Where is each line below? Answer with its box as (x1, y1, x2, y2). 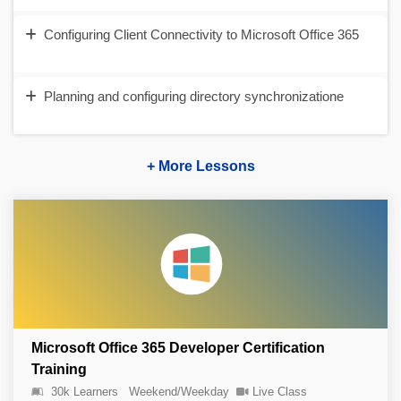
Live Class (252, 385, 307, 398)
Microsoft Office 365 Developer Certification (31, 340, 325, 355)
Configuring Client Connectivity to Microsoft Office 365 (44, 27, 359, 42)
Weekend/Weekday (129, 385, 229, 398)
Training (31, 362, 87, 377)
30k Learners (51, 385, 118, 398)
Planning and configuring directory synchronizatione (44, 89, 344, 104)
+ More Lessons (146, 158, 255, 174)
